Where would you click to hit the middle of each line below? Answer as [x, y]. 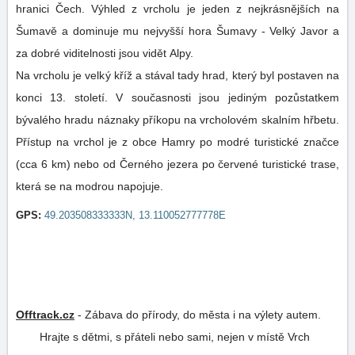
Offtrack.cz [45, 315]
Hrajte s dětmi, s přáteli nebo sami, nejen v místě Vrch [175, 337]
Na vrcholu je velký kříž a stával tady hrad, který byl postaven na [177, 75]
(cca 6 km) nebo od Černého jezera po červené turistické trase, [177, 164]
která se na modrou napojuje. [90, 186]
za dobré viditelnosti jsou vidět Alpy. [106, 53]
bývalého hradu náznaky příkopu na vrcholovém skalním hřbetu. [177, 120]
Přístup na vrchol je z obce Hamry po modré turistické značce [177, 142]
